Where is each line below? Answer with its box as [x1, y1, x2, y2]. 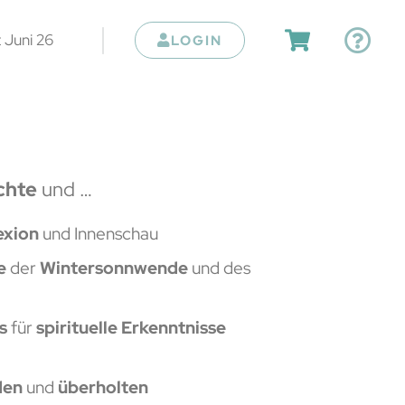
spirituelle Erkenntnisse [35, 315, 226, 339]
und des [187, 255, 250, 279]
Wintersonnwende [39, 255, 188, 279]
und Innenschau [42, 221, 158, 245]
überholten [53, 374, 148, 399]
